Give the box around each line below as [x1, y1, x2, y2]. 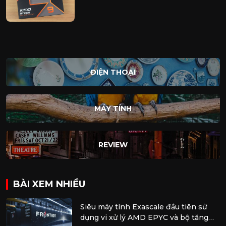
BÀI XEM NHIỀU [13, 179, 85, 190]
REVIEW [98, 140, 128, 150]
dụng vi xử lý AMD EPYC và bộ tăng [80, 213, 208, 222]
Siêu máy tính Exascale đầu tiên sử [80, 202, 207, 212]
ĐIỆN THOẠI [90, 68, 136, 77]
